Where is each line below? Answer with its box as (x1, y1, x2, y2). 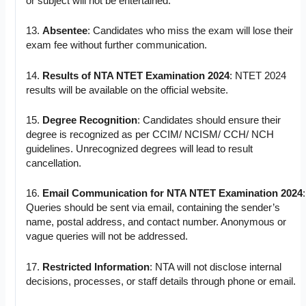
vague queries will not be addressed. (26, 231, 189, 242)
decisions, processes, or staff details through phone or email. (26, 275, 296, 287)
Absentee (42, 25, 88, 37)
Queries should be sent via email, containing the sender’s (26, 202, 281, 214)
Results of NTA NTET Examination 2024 (42, 70, 230, 81)
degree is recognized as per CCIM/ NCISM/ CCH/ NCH (26, 129, 275, 141)
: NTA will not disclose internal (150, 261, 282, 273)
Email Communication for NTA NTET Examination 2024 (42, 188, 303, 199)
